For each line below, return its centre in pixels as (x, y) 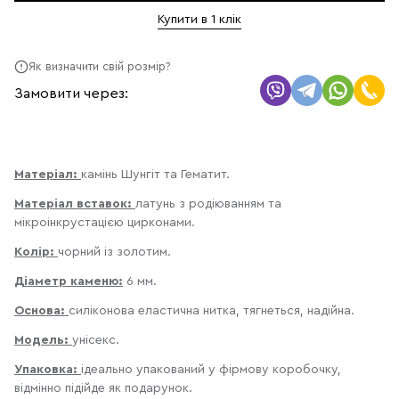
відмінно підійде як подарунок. (103, 388)
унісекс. (96, 340)
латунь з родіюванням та (208, 204)
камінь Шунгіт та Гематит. (155, 175)
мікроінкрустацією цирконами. (105, 223)
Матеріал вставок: (75, 204)
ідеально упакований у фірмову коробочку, (211, 370)
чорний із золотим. (114, 252)
